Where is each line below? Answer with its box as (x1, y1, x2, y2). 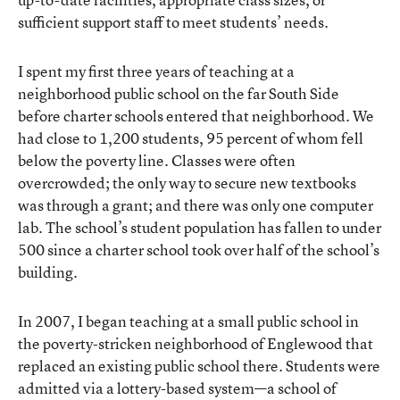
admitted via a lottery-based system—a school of (18, 377, 337, 398)
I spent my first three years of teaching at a (18, 60, 295, 81)
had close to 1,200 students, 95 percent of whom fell (18, 127, 363, 148)
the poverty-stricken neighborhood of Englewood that (18, 332, 373, 354)
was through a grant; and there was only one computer (18, 194, 373, 215)
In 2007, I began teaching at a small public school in (18, 310, 359, 331)
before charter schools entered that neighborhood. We (18, 104, 374, 126)
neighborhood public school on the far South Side (18, 82, 339, 104)
